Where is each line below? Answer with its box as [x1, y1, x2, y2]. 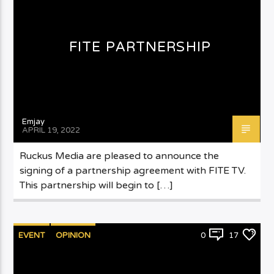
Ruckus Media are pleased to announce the [20, 149, 220, 162]
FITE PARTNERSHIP [69, 38, 211, 55]
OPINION [56, 230, 91, 240]
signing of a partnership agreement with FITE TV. [20, 164, 246, 177]
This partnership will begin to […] [20, 179, 174, 191]
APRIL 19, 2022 [22, 125, 81, 135]
